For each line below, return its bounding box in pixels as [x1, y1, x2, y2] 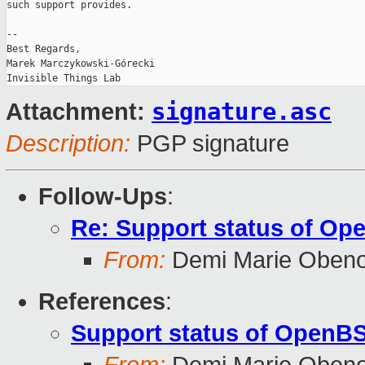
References [38, 288, 165, 315]
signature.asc [152, 98, 332, 126]
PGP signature [130, 130, 289, 157]
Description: [6, 130, 130, 157]
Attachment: [6, 99, 152, 125]
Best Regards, [7, 43, 81, 55]
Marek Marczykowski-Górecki [7, 58, 155, 70]
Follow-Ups [38, 183, 167, 210]
